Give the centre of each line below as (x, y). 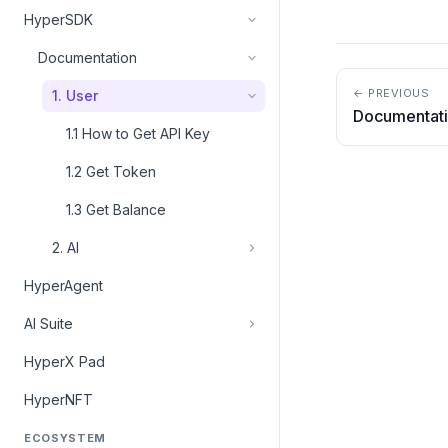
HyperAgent (63, 285)
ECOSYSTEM (65, 438)
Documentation (87, 57)
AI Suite (48, 323)
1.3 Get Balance (116, 209)
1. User (75, 95)
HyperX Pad (64, 361)
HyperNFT (58, 399)
